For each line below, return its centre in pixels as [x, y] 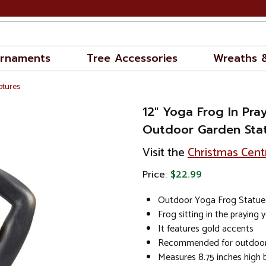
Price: [156, 175]
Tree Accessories [132, 58]
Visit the [165, 153]
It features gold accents [206, 229]
